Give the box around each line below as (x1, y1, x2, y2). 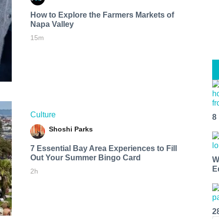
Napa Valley (30, 20, 74, 28)
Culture (30, 110, 56, 119)
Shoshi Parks (48, 125, 93, 133)
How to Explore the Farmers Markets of (30, 10, 174, 19)
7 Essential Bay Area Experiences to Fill (30, 144, 177, 153)
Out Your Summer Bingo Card (30, 153, 141, 162)
